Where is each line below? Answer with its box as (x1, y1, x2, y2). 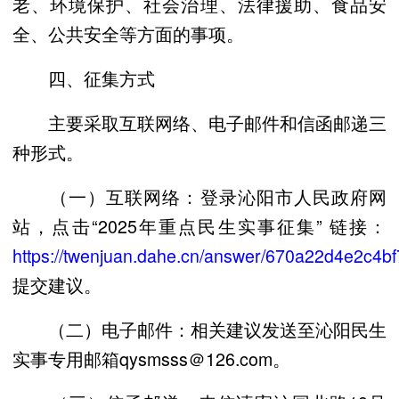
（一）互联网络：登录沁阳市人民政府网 (12, 183, 387, 209)
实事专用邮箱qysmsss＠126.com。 (12, 345, 290, 371)
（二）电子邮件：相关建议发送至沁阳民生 (12, 315, 387, 342)
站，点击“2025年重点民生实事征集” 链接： (12, 212, 387, 239)
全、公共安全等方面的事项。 (12, 20, 244, 47)
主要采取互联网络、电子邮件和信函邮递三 (12, 110, 387, 136)
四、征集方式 (12, 65, 155, 92)
